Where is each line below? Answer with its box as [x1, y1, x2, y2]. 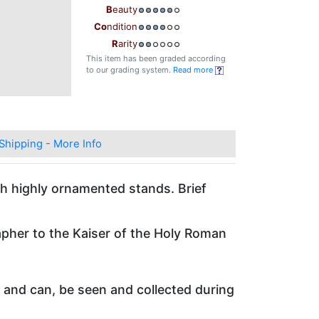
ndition [107, 21, 137, 33]
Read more [173, 65, 215, 75]
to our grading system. [86, 65, 173, 75]
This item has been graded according [86, 53, 226, 64]
